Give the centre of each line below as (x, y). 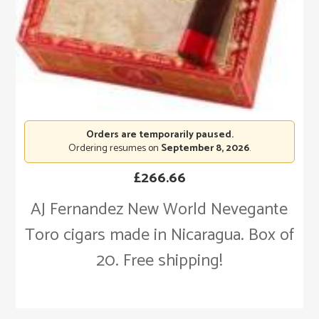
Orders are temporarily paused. (159, 135)
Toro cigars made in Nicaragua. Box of (159, 236)
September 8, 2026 (205, 149)
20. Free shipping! (159, 261)
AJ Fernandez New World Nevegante (159, 210)
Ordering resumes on (115, 149)
